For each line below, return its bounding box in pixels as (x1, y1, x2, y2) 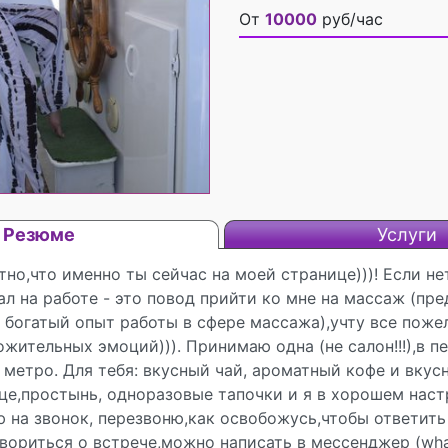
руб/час (317, 9, 383, 29)
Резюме (3, 223, 75, 245)
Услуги (376, 223, 437, 245)
